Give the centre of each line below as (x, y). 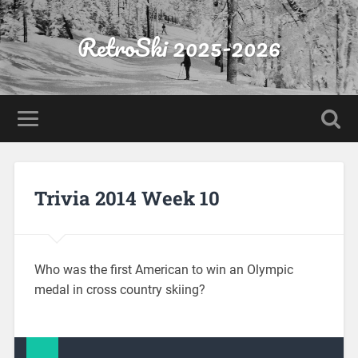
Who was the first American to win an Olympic (163, 269)
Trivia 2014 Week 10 (127, 198)
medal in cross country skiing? (119, 289)
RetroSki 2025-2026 (179, 48)
